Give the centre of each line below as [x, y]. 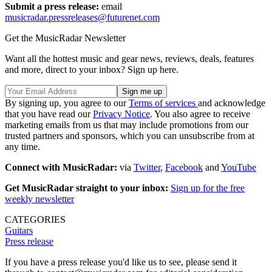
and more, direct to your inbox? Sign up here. [92, 69]
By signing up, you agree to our [67, 103]
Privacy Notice [121, 114]
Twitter [147, 167]
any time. [22, 146]
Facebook [184, 167]
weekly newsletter [39, 199]
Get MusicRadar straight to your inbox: [88, 188]
